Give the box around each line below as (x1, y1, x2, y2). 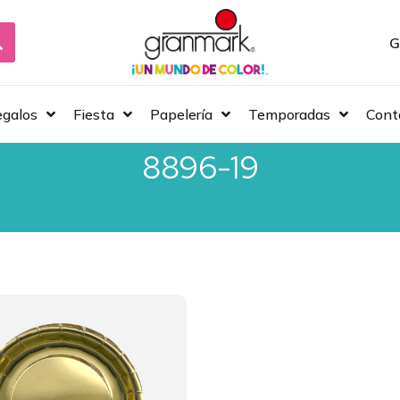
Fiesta (72, 105, 114, 123)
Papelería (149, 105, 212, 123)
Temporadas (247, 105, 330, 123)
